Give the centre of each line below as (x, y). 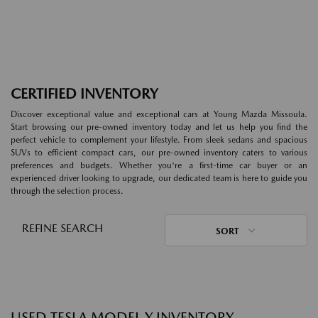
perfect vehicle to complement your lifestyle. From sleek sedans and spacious (159, 140)
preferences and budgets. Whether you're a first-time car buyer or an (159, 165)
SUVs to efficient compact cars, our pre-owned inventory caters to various (159, 153)
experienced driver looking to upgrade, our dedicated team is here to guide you (159, 178)
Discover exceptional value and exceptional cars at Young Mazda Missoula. (159, 114)
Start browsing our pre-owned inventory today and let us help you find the (159, 127)
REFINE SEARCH (62, 228)
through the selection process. (67, 191)
